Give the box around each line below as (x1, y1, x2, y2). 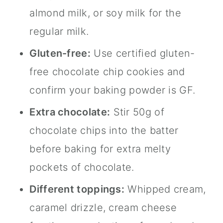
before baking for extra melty (29, 143, 171, 155)
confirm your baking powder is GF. (29, 84, 196, 97)
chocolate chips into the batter (29, 124, 179, 137)
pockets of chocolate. (29, 161, 134, 174)
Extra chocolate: (29, 106, 111, 118)
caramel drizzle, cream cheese (29, 202, 177, 214)
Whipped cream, (124, 183, 206, 196)
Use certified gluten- (91, 47, 195, 60)
